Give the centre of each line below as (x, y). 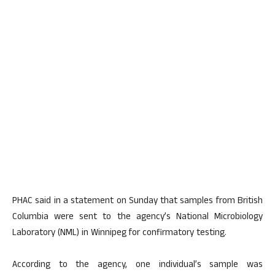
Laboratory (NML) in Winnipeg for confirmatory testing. (119, 234)
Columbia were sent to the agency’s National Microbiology (137, 218)
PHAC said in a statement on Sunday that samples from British (137, 202)
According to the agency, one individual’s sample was (137, 266)
